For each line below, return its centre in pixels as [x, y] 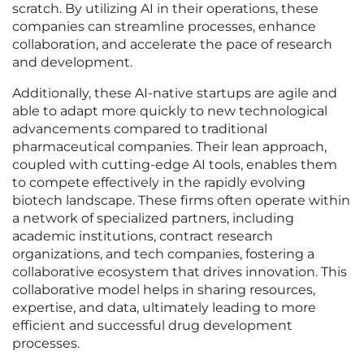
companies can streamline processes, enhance [164, 27]
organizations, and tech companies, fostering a [163, 254]
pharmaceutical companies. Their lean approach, [169, 147]
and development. [72, 63]
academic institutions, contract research [143, 236]
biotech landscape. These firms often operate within [181, 201]
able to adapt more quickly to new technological [170, 111]
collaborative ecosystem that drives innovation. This [180, 272]
